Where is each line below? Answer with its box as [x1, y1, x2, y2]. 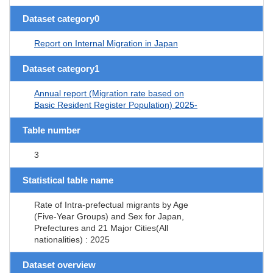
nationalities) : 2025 [34, 234, 110, 244]
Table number [23, 124, 80, 135]
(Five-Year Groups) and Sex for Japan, [34, 211, 184, 221]
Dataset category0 [23, 13, 99, 24]
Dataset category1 [23, 63, 99, 74]
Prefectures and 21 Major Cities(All [34, 222, 168, 233]
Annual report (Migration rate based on [34, 88, 184, 98]
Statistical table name [23, 174, 113, 185]
